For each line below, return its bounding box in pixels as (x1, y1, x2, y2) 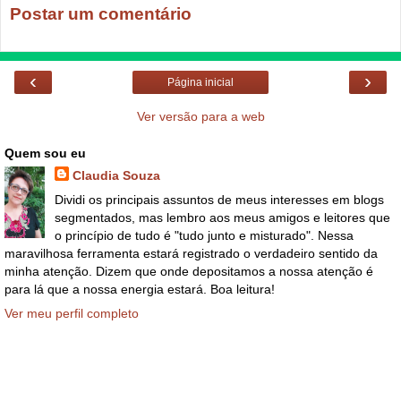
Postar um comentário (10, 4, 192, 24)
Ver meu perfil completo (4, 306, 139, 321)
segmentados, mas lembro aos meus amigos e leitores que (54, 209, 390, 225)
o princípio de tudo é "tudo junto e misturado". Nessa (54, 227, 354, 243)
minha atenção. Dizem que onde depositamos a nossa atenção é (4, 263, 373, 278)
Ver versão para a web (136, 108, 265, 124)
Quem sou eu (4, 145, 86, 160)
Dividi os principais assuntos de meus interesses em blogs (54, 192, 384, 207)
